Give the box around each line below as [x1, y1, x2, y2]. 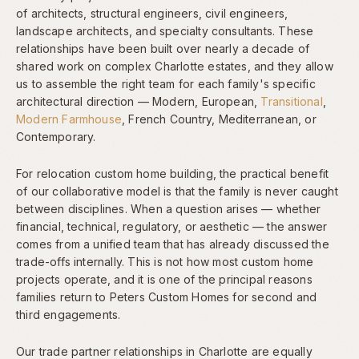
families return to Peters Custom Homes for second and [16, 289, 317, 304]
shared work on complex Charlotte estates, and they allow [16, 58, 333, 73]
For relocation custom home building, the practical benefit [16, 166, 329, 180]
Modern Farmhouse [16, 111, 123, 126]
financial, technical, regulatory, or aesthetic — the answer [16, 219, 328, 233]
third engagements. [16, 307, 121, 321]
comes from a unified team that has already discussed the [16, 236, 329, 251]
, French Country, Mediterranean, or [122, 111, 317, 126]
